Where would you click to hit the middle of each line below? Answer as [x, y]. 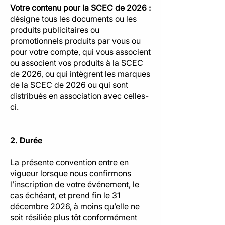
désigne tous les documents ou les [73, 19]
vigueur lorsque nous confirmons [71, 173]
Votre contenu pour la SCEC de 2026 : [80, 8]
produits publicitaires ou [55, 30]
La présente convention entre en [69, 162]
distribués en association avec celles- [79, 96]
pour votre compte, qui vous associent [80, 52]
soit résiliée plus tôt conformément [74, 217]
